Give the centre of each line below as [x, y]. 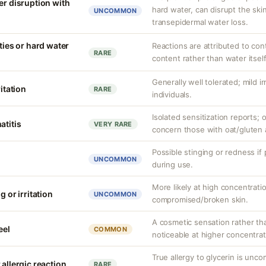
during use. [173, 164]
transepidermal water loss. [200, 22]
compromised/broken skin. [200, 199]
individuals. [172, 94]
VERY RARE [113, 124]
